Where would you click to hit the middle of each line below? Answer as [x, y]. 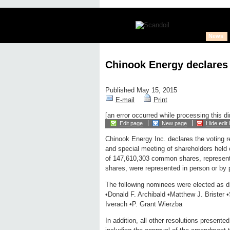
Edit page [131, 123]
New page [174, 123]
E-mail [125, 100]
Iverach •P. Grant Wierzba [144, 204]
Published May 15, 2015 [141, 90]
